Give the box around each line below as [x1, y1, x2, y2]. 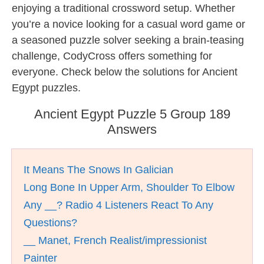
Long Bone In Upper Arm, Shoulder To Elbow [24, 181, 235, 193]
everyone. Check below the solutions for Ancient [12, 66, 237, 78]
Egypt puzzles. [12, 82, 81, 94]
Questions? [24, 217, 77, 229]
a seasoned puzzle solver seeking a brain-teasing [12, 34, 244, 46]
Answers [107, 122, 157, 137]
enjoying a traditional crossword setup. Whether [12, 2, 235, 14]
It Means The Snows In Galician [24, 164, 173, 176]
